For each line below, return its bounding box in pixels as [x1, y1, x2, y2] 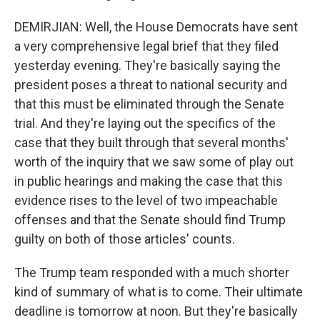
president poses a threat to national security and [14, 77, 287, 92]
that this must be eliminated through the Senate [14, 96, 284, 111]
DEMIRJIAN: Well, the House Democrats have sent [14, 19, 298, 34]
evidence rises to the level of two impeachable [14, 193, 278, 208]
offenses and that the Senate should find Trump [14, 212, 286, 227]
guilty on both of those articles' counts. [14, 231, 235, 246]
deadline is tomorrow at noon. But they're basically [14, 304, 298, 319]
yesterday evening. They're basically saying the [14, 58, 281, 73]
